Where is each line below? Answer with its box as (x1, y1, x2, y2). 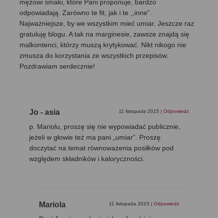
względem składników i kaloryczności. (29, 154, 145, 163)
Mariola (39, 200, 66, 209)
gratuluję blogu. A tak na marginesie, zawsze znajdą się (19, 30, 189, 38)
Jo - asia (29, 108, 60, 116)
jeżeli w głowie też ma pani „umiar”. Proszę (29, 133, 161, 141)
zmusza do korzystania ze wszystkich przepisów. (19, 51, 168, 59)
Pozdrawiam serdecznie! (19, 62, 95, 70)
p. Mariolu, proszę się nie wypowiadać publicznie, (29, 122, 181, 130)
